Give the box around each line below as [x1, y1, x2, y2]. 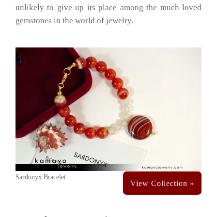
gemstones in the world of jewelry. [15, 15, 133, 25]
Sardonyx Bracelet [15, 172, 66, 181]
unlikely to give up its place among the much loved [15, 2, 201, 12]
